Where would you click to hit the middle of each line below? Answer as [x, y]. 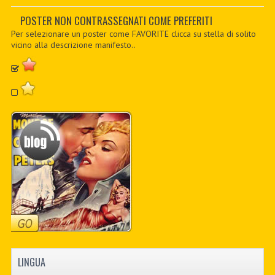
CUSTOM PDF [137, 42]
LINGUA [31, 262]
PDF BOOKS [137, 17]
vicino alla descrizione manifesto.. [73, 45]
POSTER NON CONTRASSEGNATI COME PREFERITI [116, 21]
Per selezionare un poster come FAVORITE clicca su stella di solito [133, 34]
